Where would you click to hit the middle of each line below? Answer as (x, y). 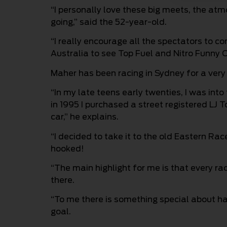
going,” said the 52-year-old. (109, 22)
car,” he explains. (85, 117)
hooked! (67, 148)
